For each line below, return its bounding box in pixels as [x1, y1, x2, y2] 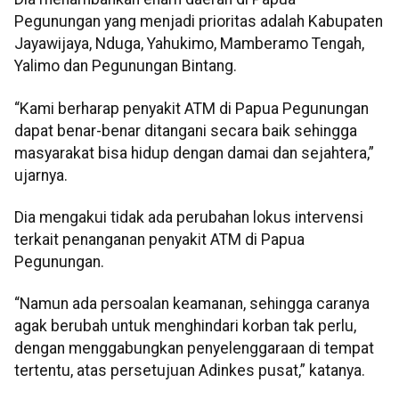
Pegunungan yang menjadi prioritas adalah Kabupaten [14, 12, 383, 31]
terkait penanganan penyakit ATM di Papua [14, 231, 305, 249]
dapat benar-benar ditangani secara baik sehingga [14, 121, 357, 140]
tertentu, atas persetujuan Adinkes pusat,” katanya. [14, 362, 365, 380]
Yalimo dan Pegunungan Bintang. [14, 57, 237, 76]
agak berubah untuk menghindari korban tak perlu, [14, 317, 356, 336]
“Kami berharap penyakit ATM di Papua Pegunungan [14, 99, 372, 118]
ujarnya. [14, 166, 68, 184]
